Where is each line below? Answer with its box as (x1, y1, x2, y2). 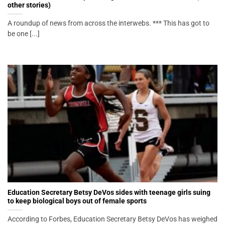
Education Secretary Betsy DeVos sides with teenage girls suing (8, 188, 210, 196)
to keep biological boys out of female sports (8, 196, 147, 205)
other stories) (8, 1, 51, 10)
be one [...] (8, 30, 40, 38)
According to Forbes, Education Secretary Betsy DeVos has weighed (8, 214, 217, 223)
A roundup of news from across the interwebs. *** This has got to (8, 19, 209, 28)
